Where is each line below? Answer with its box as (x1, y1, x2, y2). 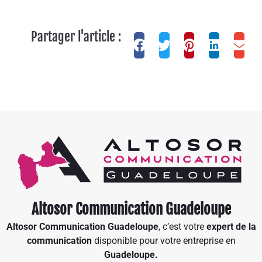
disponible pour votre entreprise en (94, 235, 236, 246)
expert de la (206, 220, 256, 232)
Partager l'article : (30, 28, 121, 44)
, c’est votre (158, 220, 206, 232)
